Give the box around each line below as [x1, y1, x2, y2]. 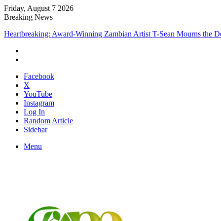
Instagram [24, 99, 54, 107]
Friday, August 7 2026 [4, 4, 74, 12]
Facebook [24, 72, 54, 80]
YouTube [24, 90, 52, 98]
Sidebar [24, 125, 47, 134]
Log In [24, 108, 45, 116]
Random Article [24, 116, 73, 125]
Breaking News [4, 13, 53, 21]
